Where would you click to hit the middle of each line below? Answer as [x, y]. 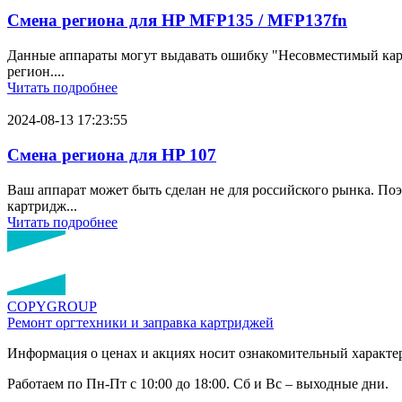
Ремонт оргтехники [67, 322]
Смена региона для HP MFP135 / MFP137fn [177, 21]
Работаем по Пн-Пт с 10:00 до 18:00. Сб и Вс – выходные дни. [198, 383]
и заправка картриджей [202, 322]
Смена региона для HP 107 [112, 154]
